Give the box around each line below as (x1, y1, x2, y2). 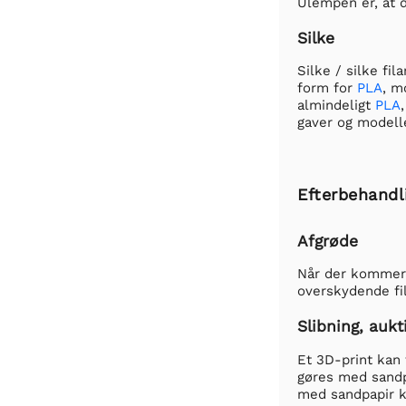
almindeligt (297, 97, 375, 114)
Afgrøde (297, 231, 358, 250)
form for (297, 80, 357, 97)
